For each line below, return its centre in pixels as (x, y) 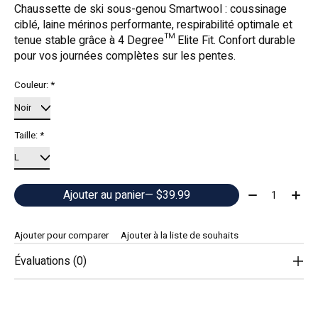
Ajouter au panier (104, 196)
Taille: (27, 135)
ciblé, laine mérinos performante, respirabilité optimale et (153, 25)
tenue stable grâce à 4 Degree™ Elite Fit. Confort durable (155, 41)
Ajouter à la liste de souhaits (179, 236)
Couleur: (32, 86)
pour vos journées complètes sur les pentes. (125, 56)
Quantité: (266, 193)
